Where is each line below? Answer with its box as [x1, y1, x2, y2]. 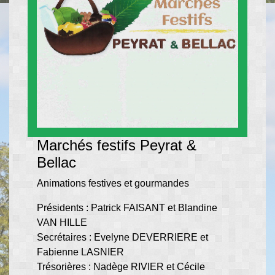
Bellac [37, 154, 80, 171]
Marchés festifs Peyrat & [37, 137, 196, 153]
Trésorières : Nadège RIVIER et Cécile [37, 261, 205, 272]
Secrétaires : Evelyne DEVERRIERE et [37, 232, 208, 242]
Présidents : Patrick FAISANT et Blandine [37, 203, 217, 213]
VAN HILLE [37, 217, 87, 228]
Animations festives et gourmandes [37, 178, 189, 188]
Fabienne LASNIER [37, 247, 124, 257]
